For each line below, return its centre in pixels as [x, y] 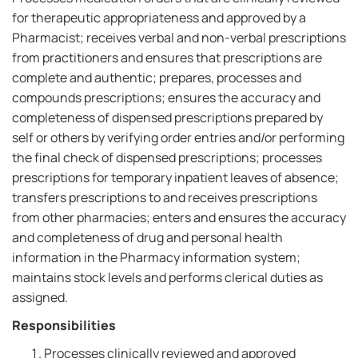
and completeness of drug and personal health [147, 237]
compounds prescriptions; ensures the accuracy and [166, 97]
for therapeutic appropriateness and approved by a [159, 18]
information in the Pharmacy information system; [156, 257]
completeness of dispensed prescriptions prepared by [167, 117]
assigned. [40, 297]
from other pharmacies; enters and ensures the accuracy [179, 217]
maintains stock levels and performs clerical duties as [167, 277]
